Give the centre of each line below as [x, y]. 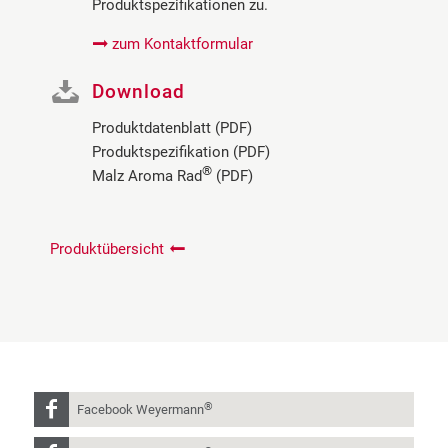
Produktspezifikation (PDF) [181, 152]
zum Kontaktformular [182, 44]
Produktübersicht [107, 249]
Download [138, 92]
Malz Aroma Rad [147, 176]
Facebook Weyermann [140, 409]
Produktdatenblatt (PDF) [172, 128]
